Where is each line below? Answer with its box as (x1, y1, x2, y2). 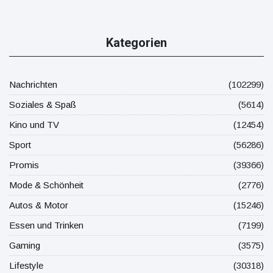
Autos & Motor (9, 199, 68, 210)
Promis (9, 159, 39, 170)
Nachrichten (9, 79, 57, 90)
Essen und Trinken (9, 219, 83, 230)
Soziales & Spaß (9, 99, 76, 110)
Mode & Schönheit (9, 179, 83, 190)
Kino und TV (9, 119, 59, 130)
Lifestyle (9, 260, 43, 271)
